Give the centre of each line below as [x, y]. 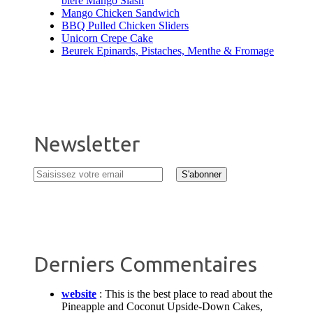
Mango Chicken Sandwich [121, 13]
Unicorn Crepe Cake [107, 38]
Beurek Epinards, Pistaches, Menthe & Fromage [168, 51]
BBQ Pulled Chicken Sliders [125, 26]
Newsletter [87, 144]
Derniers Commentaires [145, 264]
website [79, 294]
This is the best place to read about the [189, 294]
